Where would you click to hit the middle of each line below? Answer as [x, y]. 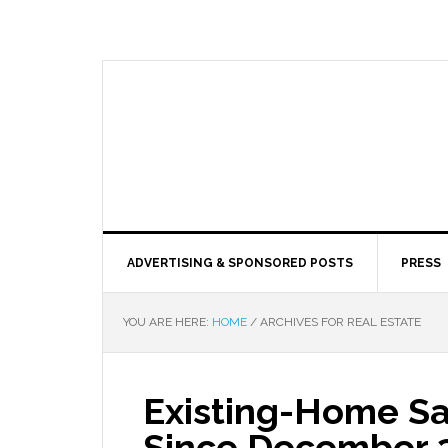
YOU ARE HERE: [167, 322]
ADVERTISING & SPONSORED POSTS [240, 263]
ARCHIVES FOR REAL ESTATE [339, 322]
